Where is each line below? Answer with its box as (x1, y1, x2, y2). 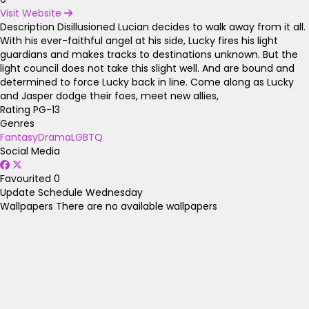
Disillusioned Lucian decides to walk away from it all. (57, 19, 306, 34)
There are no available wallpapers (56, 199, 217, 213)
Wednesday (86, 185, 143, 199)
